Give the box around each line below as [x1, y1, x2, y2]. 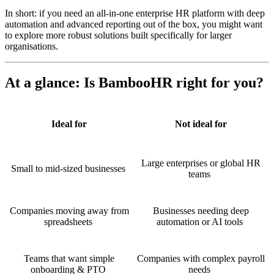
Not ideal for [174, 119, 227, 130]
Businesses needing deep [152, 206, 249, 217]
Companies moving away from [9, 206, 129, 217]
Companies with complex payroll [136, 253, 265, 264]
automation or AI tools [156, 217, 243, 228]
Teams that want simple [24, 253, 114, 264]
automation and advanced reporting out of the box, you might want [5, 18, 262, 29]
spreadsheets [43, 217, 92, 228]
